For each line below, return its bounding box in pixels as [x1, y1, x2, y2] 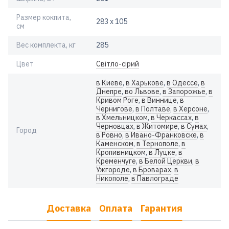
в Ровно [96, 130, 122, 140]
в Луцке [149, 147, 175, 157]
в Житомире [136, 121, 178, 131]
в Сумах [181, 121, 207, 131]
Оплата [99, 202, 132, 215]
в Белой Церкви [139, 156, 192, 166]
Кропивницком [96, 147, 146, 157]
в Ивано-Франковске [125, 130, 197, 140]
